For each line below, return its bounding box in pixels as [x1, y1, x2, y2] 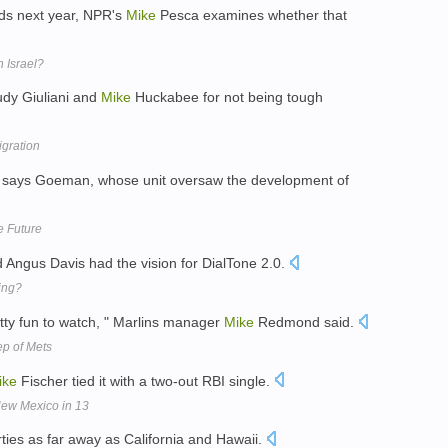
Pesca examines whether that [156, 6, 347, 23]
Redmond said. [254, 313, 358, 330]
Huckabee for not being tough [131, 89, 323, 106]
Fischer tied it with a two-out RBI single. [17, 372, 274, 389]
